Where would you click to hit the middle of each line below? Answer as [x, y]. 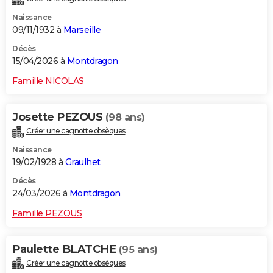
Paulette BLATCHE [66, 249]
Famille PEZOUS [47, 213]
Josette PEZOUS [59, 117]
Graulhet [83, 162]
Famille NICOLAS [48, 81]
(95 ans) [138, 249]
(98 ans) [125, 117]
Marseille [82, 30]
